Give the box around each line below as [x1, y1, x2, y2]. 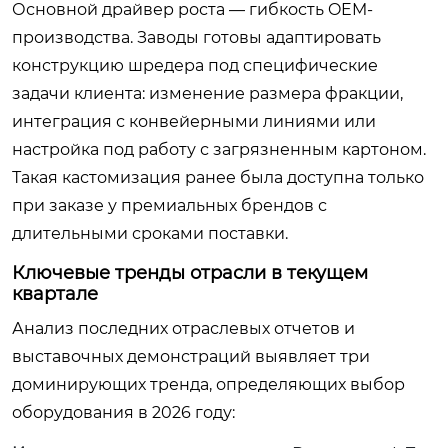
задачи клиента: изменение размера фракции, [12, 84, 403, 103]
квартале [12, 283, 98, 305]
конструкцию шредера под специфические [12, 56, 378, 75]
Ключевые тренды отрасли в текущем [12, 262, 368, 284]
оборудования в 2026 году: [12, 403, 235, 422]
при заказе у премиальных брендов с [12, 196, 327, 215]
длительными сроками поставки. [12, 224, 288, 243]
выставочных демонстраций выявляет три [12, 347, 370, 366]
